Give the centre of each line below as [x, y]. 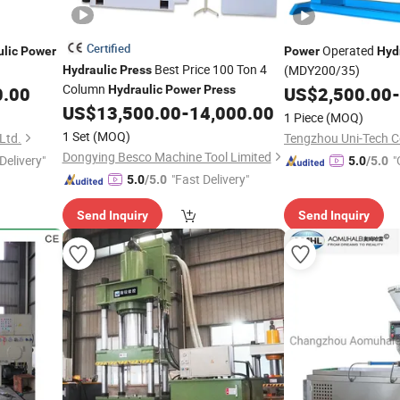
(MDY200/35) [322, 70]
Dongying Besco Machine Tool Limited [167, 157]
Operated [348, 50]
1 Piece [304, 117]
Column [85, 89]
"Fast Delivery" [210, 179]
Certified [108, 48]
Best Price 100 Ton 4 [209, 69]
